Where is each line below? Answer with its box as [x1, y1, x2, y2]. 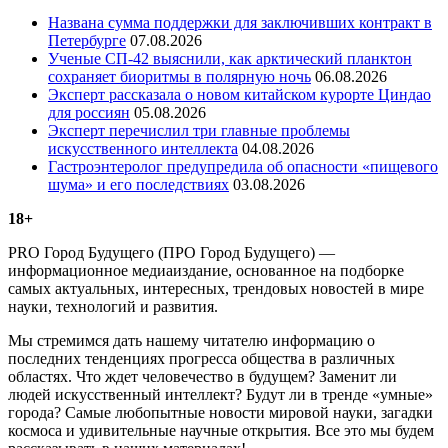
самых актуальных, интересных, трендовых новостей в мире [8, 280, 424, 298]
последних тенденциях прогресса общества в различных [8, 350, 395, 368]
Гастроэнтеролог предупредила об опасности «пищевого [48, 158, 438, 176]
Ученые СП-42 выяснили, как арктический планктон [48, 50, 412, 68]
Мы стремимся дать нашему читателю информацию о [8, 332, 375, 350]
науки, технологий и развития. [8, 298, 218, 316]
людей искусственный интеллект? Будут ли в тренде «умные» [8, 386, 433, 404]
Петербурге [48, 32, 126, 50]
